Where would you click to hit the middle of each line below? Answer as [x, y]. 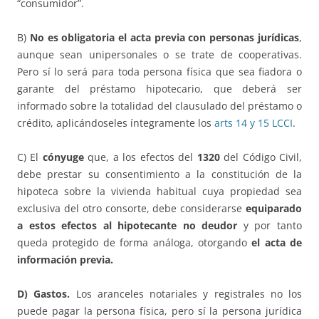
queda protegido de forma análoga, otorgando [135, 243]
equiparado [274, 209]
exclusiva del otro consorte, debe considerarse [131, 209]
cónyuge [63, 157]
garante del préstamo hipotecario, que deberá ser [159, 89]
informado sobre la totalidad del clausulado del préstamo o [159, 106]
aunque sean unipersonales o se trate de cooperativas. [159, 55]
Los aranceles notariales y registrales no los [186, 294]
